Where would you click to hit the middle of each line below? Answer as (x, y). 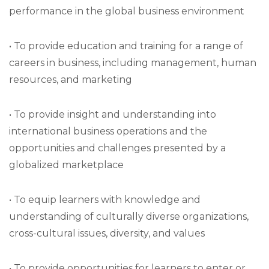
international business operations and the (108, 131)
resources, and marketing (71, 80)
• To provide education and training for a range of (126, 46)
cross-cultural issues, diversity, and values (107, 233)
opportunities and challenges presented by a (117, 148)
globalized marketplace (66, 165)
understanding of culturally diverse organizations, (129, 216)
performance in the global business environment (127, 11)
